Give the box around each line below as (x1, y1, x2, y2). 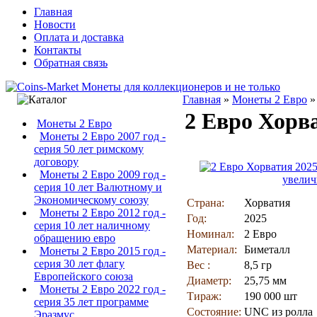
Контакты (34, 44, 81, 56)
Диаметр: (187, 275, 231, 287)
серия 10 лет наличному (34, 219, 150, 231)
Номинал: (187, 228, 234, 240)
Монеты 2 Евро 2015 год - (40, 245, 166, 257)
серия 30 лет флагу (34, 258, 125, 270)
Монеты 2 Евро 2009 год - (40, 168, 166, 180)
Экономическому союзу (34, 194, 149, 206)
